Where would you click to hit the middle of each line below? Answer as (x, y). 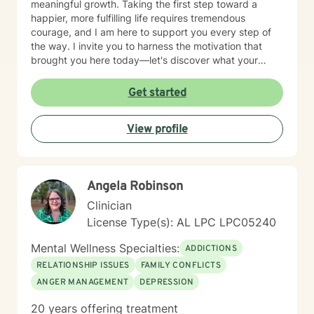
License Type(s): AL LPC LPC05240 (182, 222)
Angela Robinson (135, 187)
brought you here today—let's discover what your (144, 60)
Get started (157, 93)
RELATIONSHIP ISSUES (83, 266)
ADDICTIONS (211, 249)
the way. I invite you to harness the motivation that (146, 46)
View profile (157, 130)
